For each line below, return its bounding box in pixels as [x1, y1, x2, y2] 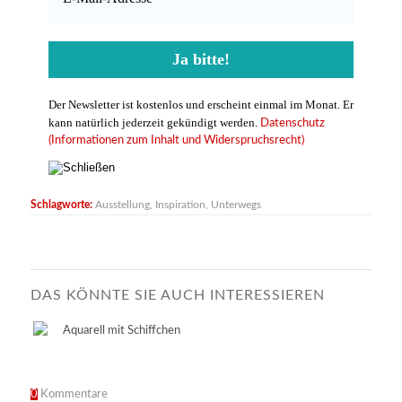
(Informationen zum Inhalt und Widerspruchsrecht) [48, 135, 304, 147]
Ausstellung [94, 200, 150, 211]
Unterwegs [210, 200, 261, 211]
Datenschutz [259, 118, 325, 130]
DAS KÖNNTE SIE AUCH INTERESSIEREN [30, 288, 325, 303]
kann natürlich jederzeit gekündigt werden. [48, 116, 258, 130]
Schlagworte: [30, 200, 92, 211]
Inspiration [154, 200, 205, 211]
